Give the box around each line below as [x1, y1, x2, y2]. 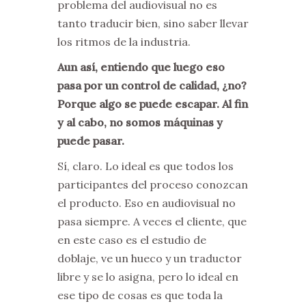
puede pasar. [57, 134, 124, 148]
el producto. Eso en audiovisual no [57, 196, 236, 210]
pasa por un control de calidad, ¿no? [57, 79, 247, 93]
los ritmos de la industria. [57, 35, 191, 49]
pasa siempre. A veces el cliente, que [57, 214, 247, 229]
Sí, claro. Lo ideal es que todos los [57, 159, 234, 173]
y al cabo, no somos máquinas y [57, 115, 223, 130]
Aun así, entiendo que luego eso [57, 60, 225, 74]
